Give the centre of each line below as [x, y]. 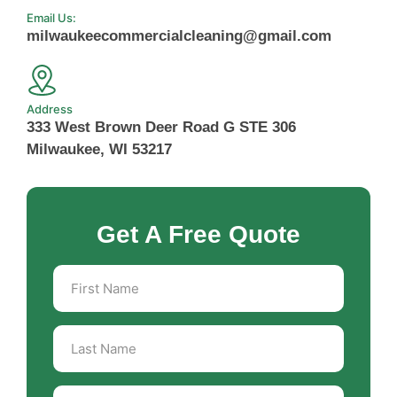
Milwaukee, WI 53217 [99, 149]
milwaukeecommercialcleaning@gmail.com [179, 35]
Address [50, 109]
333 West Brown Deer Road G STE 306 [161, 127]
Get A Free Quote [198, 234]
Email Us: [51, 17]
